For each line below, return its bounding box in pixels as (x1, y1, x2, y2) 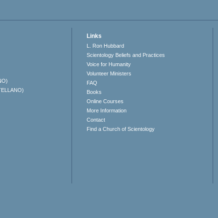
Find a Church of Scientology (87, 126, 155, 132)
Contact (87, 117, 106, 123)
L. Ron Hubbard (87, 43, 125, 49)
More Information (87, 108, 127, 114)
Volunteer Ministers (87, 71, 132, 77)
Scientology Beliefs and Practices (87, 52, 165, 58)
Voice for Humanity (87, 61, 131, 68)
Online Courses (87, 98, 124, 105)
